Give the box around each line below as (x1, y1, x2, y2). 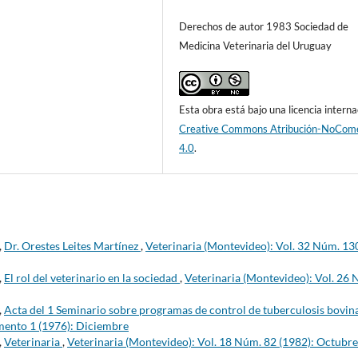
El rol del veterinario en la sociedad (4, 271, 180, 285)
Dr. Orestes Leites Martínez (4, 239, 141, 253)
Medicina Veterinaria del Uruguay (179, 39, 332, 53)
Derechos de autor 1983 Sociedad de (179, 20, 349, 34)
